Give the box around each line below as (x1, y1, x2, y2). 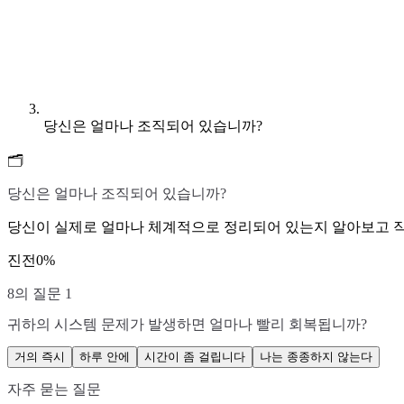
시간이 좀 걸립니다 (144, 350, 245, 364)
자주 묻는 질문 (7, 381, 101, 397)
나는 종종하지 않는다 (260, 350, 372, 364)
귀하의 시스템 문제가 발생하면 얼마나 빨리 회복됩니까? (7, 316, 367, 332)
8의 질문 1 (7, 285, 72, 301)
